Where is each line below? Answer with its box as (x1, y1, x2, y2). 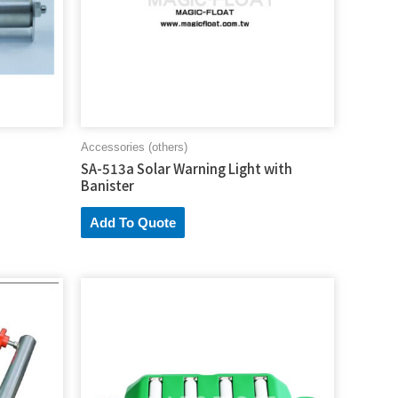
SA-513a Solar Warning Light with (81, 159, 292, 179)
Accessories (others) (81, 139, 187, 154)
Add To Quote (90, 215, 176, 231)
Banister (81, 176, 134, 195)
